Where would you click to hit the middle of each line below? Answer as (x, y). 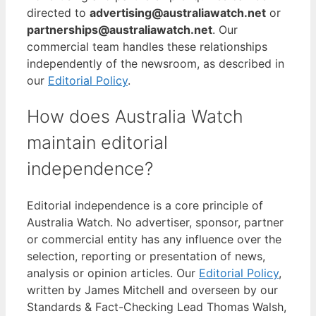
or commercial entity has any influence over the (154, 239)
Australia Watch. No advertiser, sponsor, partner (155, 222)
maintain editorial (97, 143)
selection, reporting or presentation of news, (146, 256)
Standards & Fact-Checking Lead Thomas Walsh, (157, 306)
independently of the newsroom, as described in (156, 64)
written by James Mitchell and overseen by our (152, 290)
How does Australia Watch (135, 117)
